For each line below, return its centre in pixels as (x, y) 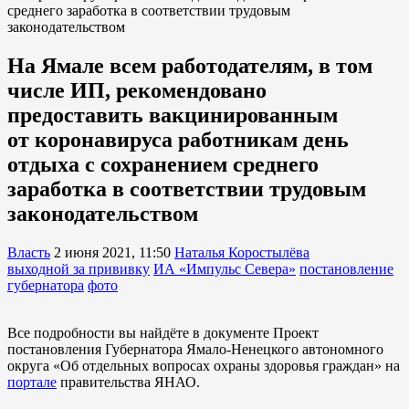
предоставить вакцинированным (173, 115)
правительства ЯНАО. (128, 382)
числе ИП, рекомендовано (137, 90)
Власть (29, 252)
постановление (346, 268)
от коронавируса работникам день (178, 139)
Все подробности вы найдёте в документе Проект (163, 332)
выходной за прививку (79, 268)
